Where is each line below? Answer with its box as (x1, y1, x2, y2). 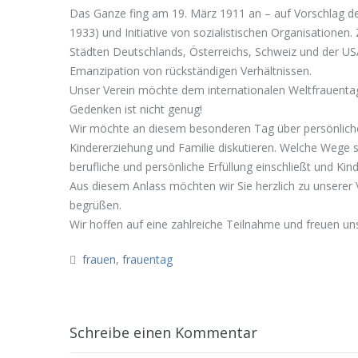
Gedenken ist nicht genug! (70, 101, 202, 117)
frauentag (122, 252, 173, 267)
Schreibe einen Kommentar (70, 323, 257, 342)
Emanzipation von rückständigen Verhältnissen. (70, 63, 312, 78)
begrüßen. (70, 197, 121, 213)
